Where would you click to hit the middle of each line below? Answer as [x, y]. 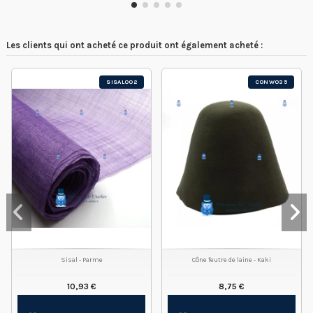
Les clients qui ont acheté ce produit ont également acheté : [134, 45]
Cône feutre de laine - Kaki [232, 260]
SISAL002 [122, 81]
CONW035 [271, 81]
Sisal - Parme [81, 260]
